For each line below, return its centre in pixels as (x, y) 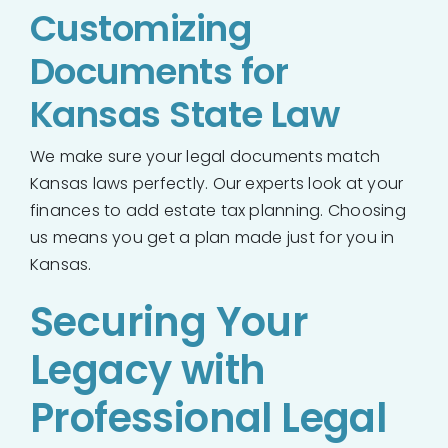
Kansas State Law (185, 115)
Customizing (141, 29)
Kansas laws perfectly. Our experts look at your (217, 184)
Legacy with (148, 370)
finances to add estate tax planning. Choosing (218, 211)
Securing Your (169, 322)
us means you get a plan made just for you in (212, 238)
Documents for (159, 72)
